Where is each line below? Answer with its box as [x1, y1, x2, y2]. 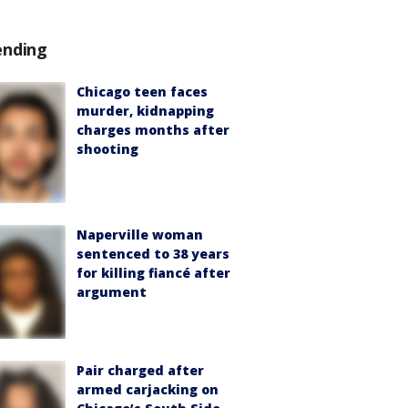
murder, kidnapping [76, 102, 214, 119]
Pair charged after [76, 362, 204, 380]
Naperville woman [76, 226, 203, 244]
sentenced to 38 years [76, 245, 229, 263]
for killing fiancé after [76, 264, 230, 282]
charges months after [76, 121, 229, 138]
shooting [76, 140, 138, 158]
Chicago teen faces [76, 83, 208, 100]
